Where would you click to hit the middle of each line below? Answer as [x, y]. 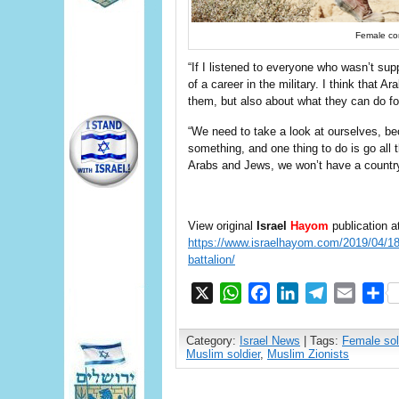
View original [222, 226]
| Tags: [321, 341]
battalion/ [212, 260]
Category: [213, 341]
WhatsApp [274, 293]
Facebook [301, 293]
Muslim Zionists [308, 354]
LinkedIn [326, 293]
